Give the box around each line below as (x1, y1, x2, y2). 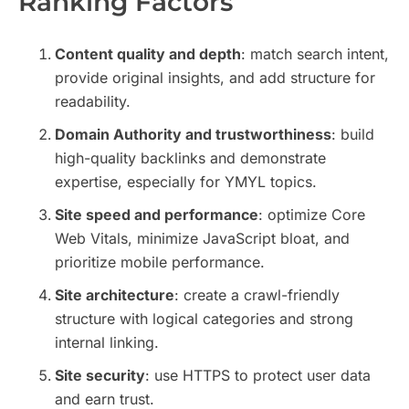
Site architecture (55, 286, 174, 305)
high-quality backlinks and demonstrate (55, 149, 326, 168)
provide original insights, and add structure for (55, 68, 375, 88)
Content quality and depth (55, 45, 241, 64)
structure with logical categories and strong (55, 309, 353, 329)
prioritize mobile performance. (55, 253, 265, 272)
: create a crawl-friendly (174, 286, 340, 305)
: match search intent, (241, 45, 389, 64)
